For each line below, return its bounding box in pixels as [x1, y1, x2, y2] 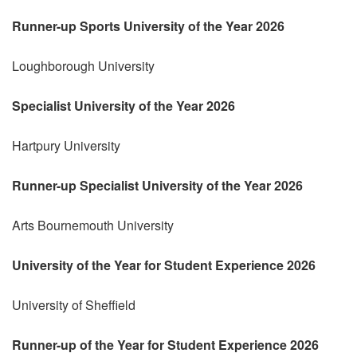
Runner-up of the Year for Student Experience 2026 [12, 335, 319, 354]
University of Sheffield [12, 295, 135, 314]
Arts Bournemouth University [12, 215, 174, 234]
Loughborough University [12, 56, 155, 75]
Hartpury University [12, 135, 120, 155]
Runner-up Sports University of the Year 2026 [12, 16, 284, 35]
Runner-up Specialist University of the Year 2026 [12, 175, 303, 194]
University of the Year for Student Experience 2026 [12, 255, 316, 274]
